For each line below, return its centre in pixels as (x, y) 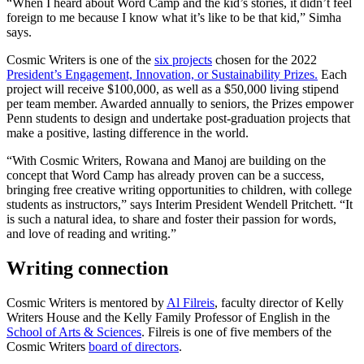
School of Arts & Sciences (74, 331)
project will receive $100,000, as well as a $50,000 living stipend (173, 89)
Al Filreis (191, 302)
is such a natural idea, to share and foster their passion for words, (171, 219)
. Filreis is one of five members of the (236, 331)
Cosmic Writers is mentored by (87, 302)
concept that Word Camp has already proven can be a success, (165, 175)
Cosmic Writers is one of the (80, 60)
